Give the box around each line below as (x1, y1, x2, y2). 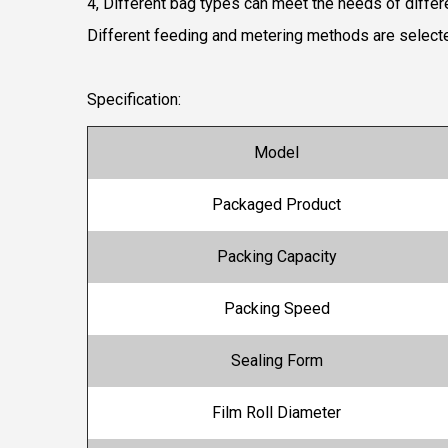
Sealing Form (230, 351, 323, 371)
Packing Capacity (216, 247, 337, 267)
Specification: (87, 90, 181, 110)
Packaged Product (212, 195, 341, 215)
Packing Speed (223, 299, 330, 319)
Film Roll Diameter (212, 403, 341, 423)
